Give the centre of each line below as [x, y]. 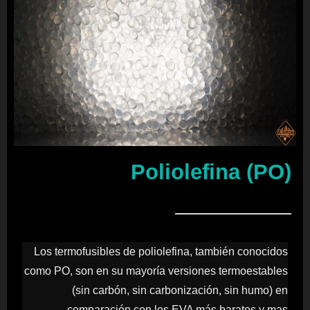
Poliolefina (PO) [211, 172]
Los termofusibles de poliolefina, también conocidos [161, 252]
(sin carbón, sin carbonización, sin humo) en [180, 290]
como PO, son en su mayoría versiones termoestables [156, 271]
